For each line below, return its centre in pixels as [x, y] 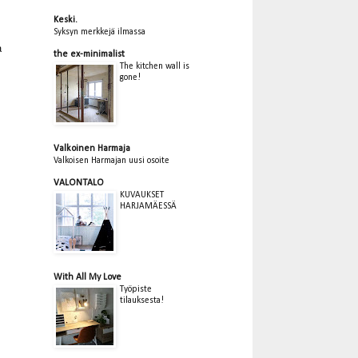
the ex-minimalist [89, 54]
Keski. [66, 20]
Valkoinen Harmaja [92, 148]
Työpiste [136, 289]
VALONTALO [79, 183]
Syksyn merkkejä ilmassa [99, 32]
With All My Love [88, 277]
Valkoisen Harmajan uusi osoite [111, 160]
